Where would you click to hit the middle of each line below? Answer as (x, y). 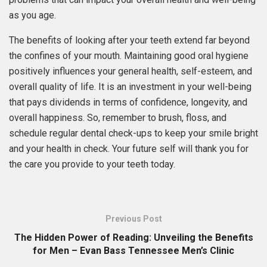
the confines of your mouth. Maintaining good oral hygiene (129, 55)
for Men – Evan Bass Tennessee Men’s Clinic (133, 250)
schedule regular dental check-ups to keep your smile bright (133, 133)
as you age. (32, 15)
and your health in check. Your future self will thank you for (129, 148)
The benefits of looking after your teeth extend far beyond (129, 40)
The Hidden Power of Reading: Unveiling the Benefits (133, 237)
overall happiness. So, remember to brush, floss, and (118, 117)
